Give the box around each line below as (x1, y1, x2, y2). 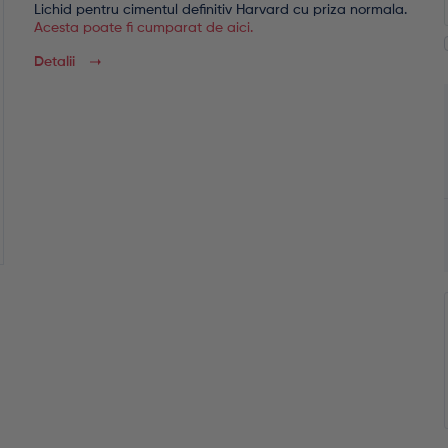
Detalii (34, 55, 75, 69)
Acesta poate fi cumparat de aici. (34, 21, 253, 35)
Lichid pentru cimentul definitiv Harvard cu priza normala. (34, 3, 407, 17)
